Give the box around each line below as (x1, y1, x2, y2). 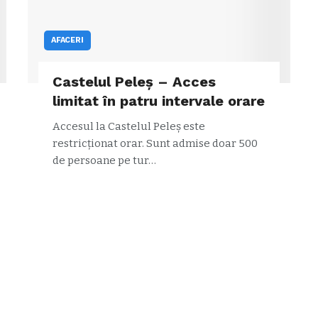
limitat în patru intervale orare (53, 92, 265, 109)
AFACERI (51, 35, 84, 45)
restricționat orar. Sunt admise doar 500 (53, 136, 258, 150)
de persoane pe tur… (53, 153, 156, 167)
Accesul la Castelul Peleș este (53, 119, 205, 133)
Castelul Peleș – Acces (53, 72, 216, 90)
